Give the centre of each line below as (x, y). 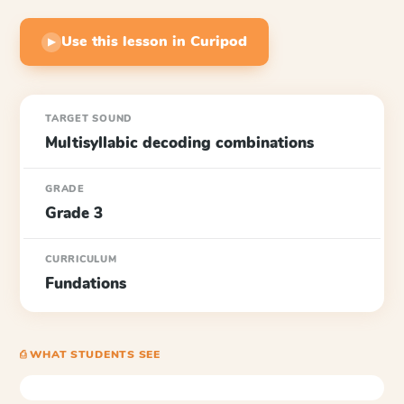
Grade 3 (74, 213)
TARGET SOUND (89, 119)
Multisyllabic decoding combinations (179, 143)
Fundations (86, 284)
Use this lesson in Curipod (154, 41)
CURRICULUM (81, 259)
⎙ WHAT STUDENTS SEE (90, 354)
